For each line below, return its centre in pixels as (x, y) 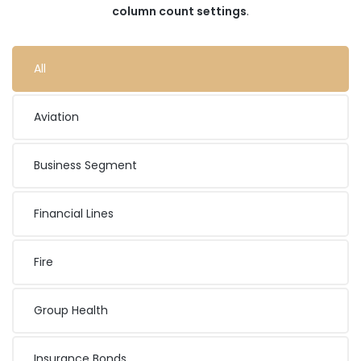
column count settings (179, 12)
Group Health (71, 311)
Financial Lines (74, 214)
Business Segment (85, 166)
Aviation (56, 117)
